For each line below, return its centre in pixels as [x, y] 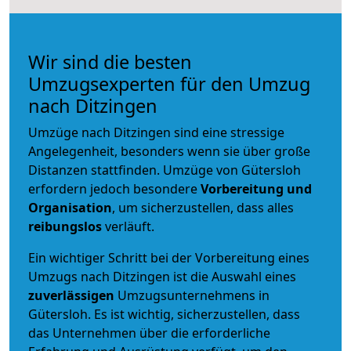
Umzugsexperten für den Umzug [169, 83]
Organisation [70, 207]
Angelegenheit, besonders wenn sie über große [169, 151]
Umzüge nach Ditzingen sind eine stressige [156, 132]
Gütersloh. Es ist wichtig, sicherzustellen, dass [164, 314]
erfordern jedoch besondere [114, 188]
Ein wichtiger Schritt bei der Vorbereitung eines [169, 257]
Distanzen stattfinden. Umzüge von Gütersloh [165, 170]
